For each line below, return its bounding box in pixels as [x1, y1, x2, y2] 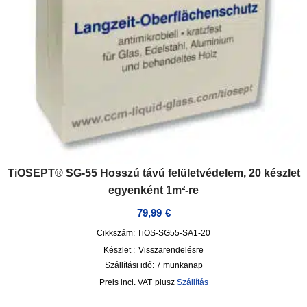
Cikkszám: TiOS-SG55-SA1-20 [97, 228, 210, 238]
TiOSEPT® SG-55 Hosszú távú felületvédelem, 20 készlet [7, 167, 300, 179]
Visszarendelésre [138, 245, 204, 256]
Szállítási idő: [104, 260, 156, 271]
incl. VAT [120, 278, 152, 288]
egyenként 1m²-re [108, 184, 199, 196]
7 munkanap [156, 260, 203, 271]
